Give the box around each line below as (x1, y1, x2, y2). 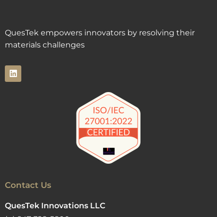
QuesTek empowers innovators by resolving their (5, 28, 195, 37)
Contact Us (5, 180, 51, 190)
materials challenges (5, 40, 85, 49)
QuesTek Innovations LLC (5, 201, 105, 210)
